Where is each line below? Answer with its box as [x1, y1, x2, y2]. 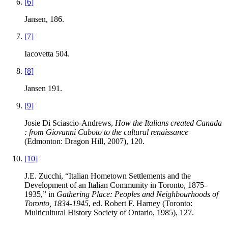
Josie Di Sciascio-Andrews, [24, 119, 115, 128]
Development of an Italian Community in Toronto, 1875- [24, 181, 207, 190]
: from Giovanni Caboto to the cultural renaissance [24, 128, 188, 137]
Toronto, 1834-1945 [24, 199, 89, 208]
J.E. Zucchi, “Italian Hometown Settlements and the [24, 172, 191, 181]
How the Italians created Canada [115, 119, 222, 128]
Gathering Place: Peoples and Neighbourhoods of [56, 190, 218, 199]
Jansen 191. [24, 84, 62, 93]
